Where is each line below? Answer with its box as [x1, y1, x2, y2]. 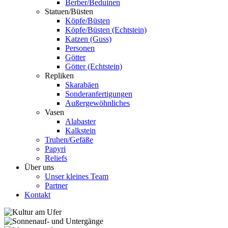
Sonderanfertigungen [65, 90, 132, 98]
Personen [65, 44, 95, 52]
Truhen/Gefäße [45, 135, 93, 144]
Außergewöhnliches [65, 99, 130, 107]
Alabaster [65, 117, 96, 126]
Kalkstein [65, 126, 96, 135]
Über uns [24, 163, 54, 172]
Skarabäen [65, 80, 99, 89]
